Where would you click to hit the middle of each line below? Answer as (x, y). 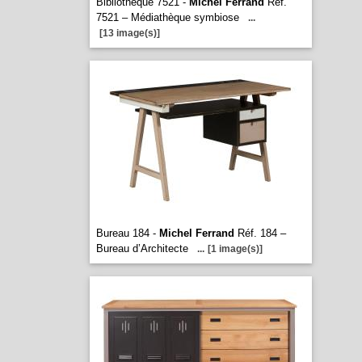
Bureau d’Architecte (142, 248)
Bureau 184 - (127, 233)
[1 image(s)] (235, 249)
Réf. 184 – (260, 233)
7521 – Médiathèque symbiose (167, 17)
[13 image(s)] (129, 33)
